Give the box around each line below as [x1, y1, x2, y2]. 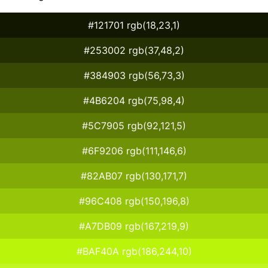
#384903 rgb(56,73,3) [83, 69, 185, 81]
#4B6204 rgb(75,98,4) [83, 94, 185, 106]
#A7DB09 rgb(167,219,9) [79, 220, 189, 232]
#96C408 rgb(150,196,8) [78, 194, 190, 207]
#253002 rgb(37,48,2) [84, 44, 184, 56]
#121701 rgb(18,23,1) [88, 19, 180, 31]
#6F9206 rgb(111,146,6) [81, 144, 187, 157]
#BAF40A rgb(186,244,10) [76, 245, 192, 257]
